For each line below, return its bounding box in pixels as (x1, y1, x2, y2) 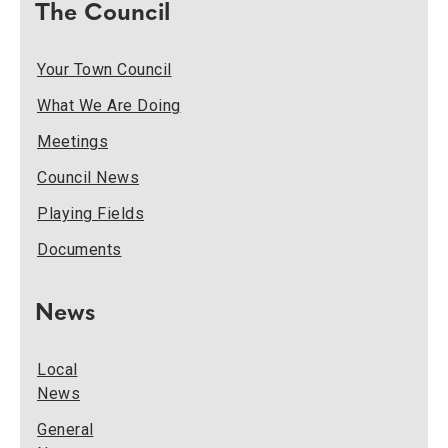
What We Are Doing (37, 96, 181, 115)
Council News (37, 168, 139, 187)
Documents (37, 240, 122, 259)
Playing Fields (37, 204, 144, 223)
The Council (35, 2, 170, 26)
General (37, 420, 94, 439)
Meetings (37, 132, 108, 151)
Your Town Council (37, 60, 172, 79)
